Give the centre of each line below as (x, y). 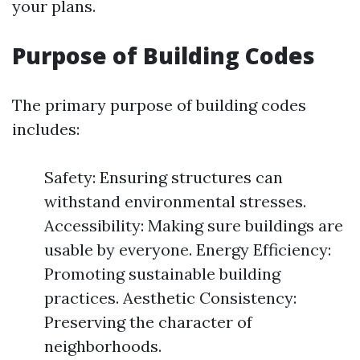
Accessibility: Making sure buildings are (194, 225)
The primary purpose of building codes (159, 105)
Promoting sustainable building (162, 274)
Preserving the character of (148, 322)
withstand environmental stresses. (175, 201)
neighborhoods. (103, 346)
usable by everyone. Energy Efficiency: (188, 250)
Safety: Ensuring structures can (164, 177)
